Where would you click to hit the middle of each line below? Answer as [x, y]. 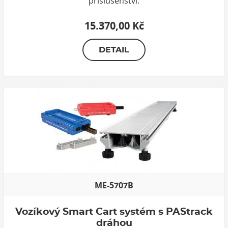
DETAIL [114, 50]
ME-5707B [114, 185]
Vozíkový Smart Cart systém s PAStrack [114, 212]
